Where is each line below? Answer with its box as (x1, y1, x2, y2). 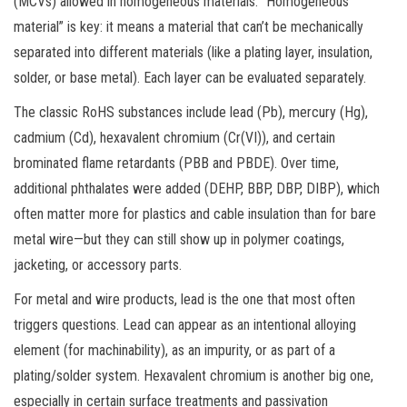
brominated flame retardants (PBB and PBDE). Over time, (14, 154, 339, 172)
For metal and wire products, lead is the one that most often (14, 290, 355, 308)
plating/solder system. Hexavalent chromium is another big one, (14, 366, 373, 384)
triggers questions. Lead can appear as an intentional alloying (14, 315, 356, 333)
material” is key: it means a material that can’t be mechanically (14, 17, 363, 35)
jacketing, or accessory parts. (14, 255, 182, 273)
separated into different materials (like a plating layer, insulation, (14, 43, 372, 61)
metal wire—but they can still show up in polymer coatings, (14, 230, 344, 248)
